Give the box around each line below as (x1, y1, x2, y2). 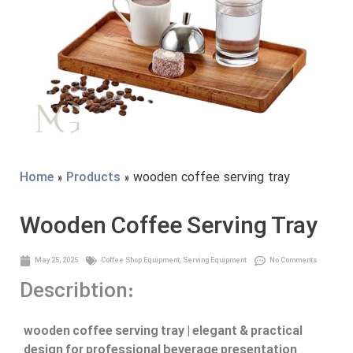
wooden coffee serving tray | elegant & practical (24, 322, 303, 342)
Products (66, 169, 121, 188)
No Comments (269, 255, 318, 266)
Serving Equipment (183, 255, 247, 266)
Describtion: (20, 279, 134, 306)
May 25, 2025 (35, 255, 78, 266)
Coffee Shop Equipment (101, 255, 180, 266)
